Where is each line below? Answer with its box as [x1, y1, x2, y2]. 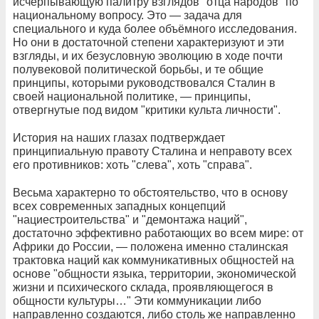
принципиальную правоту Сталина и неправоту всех [13, 145, 292, 157]
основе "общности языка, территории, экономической [13, 267, 296, 280]
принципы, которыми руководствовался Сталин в [13, 76, 276, 89]
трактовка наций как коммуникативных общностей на [13, 253, 294, 266]
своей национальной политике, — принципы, [13, 90, 251, 103]
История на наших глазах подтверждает [13, 131, 225, 144]
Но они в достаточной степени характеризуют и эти [13, 36, 284, 48]
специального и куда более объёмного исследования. [13, 22, 297, 35]
